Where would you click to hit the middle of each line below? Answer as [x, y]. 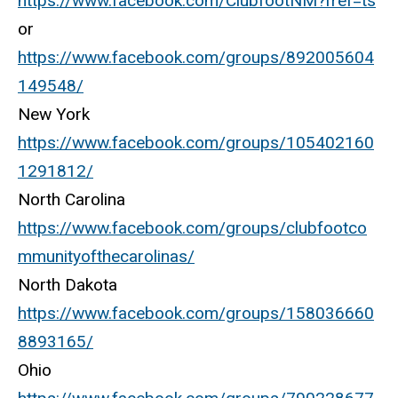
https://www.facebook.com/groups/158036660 [196, 314]
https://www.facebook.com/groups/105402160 [196, 143]
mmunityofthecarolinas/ [106, 257]
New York [54, 115]
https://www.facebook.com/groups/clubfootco [192, 228]
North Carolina [72, 200]
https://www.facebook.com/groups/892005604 [196, 58]
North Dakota [68, 285]
